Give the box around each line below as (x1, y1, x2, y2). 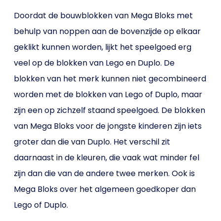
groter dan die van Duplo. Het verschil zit (14, 136, 171, 147)
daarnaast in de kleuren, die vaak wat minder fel (14, 152, 200, 163)
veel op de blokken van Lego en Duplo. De (14, 57, 175, 69)
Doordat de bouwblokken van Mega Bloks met (14, 10, 193, 21)
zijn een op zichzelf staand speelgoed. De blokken (14, 105, 206, 116)
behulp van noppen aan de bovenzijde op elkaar (14, 26, 201, 37)
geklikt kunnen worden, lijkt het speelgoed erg (14, 41, 192, 53)
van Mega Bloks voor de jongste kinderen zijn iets (14, 120, 202, 132)
